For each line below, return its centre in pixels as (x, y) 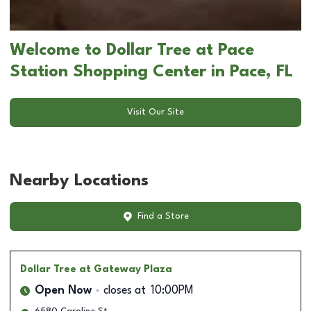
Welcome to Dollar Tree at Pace (132, 50)
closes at (125, 291)
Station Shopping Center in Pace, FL (151, 72)
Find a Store (163, 217)
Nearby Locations (79, 181)
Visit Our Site (155, 112)
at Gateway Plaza (126, 269)
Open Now (63, 291)
